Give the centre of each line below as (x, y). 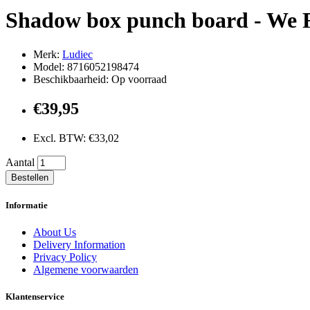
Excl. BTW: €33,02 (76, 138)
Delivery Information (79, 245)
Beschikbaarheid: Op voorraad (100, 79)
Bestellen (30, 177)
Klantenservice (35, 297)
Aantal (20, 162)
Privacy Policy (65, 257)
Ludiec (77, 54)
